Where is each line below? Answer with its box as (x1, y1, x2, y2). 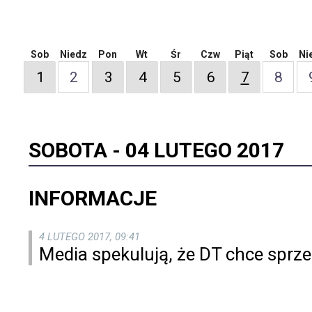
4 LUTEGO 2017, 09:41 (38, 230, 140, 243)
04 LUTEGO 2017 (125, 137, 284, 162)
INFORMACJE (28, 185, 157, 210)
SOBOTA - (28, 137, 125, 162)
